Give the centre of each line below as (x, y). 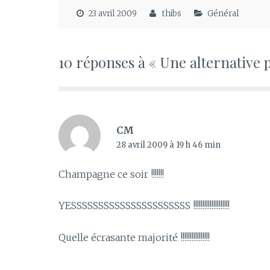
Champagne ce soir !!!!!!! (111, 174)
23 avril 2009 (112, 14)
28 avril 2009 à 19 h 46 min (168, 145)
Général (223, 14)
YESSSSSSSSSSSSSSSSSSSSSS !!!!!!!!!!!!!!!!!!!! (144, 206)
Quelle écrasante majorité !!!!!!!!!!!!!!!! (134, 237)
